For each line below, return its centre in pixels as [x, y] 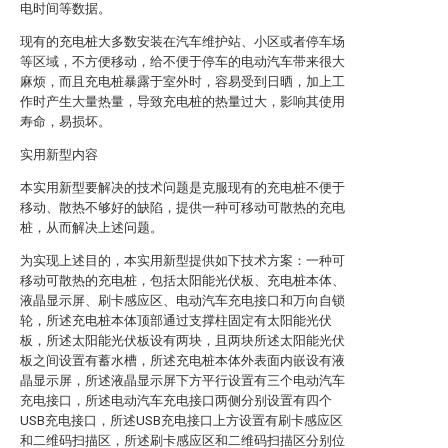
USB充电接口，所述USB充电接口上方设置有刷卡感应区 [181, 420]
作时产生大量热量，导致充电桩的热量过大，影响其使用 [182, 101]
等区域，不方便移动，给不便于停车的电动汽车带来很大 [182, 61]
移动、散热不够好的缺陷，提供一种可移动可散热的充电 [182, 207]
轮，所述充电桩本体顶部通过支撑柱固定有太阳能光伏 [176, 320]
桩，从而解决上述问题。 [91, 227]
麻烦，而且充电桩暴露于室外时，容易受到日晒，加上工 [182, 81]
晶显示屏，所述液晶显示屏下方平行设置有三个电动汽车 [182, 380]
